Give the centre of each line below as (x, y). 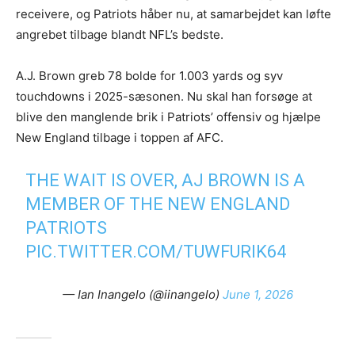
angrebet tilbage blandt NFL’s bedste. (120, 34)
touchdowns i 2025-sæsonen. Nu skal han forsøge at (164, 96)
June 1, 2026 (258, 294)
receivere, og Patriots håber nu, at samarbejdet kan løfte (174, 13)
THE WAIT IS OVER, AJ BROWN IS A (166, 180)
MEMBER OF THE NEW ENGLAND (158, 204)
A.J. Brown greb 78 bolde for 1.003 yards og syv (149, 75)
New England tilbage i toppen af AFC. (120, 137)
